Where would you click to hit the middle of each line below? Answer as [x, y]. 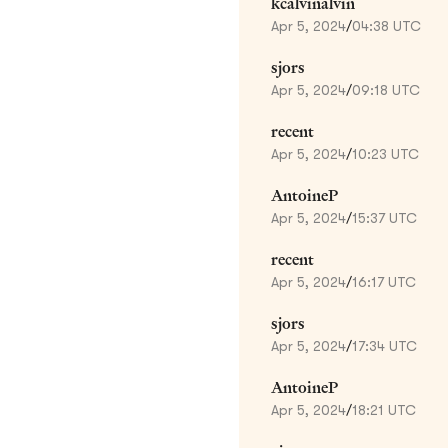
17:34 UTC [384, 345]
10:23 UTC [385, 153]
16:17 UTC [384, 281]
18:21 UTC [384, 409]
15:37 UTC [384, 217]
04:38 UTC [386, 25]
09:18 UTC [386, 89]
